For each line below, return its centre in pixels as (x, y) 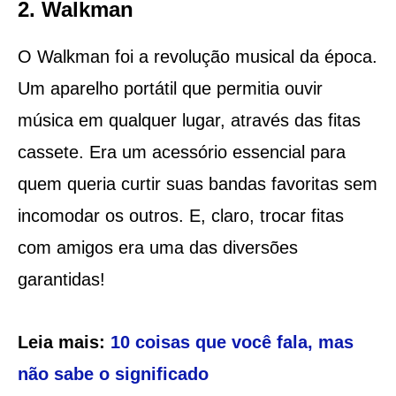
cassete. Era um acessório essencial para (181, 152)
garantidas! (61, 279)
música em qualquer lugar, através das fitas (189, 120)
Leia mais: (64, 342)
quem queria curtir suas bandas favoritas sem (197, 183)
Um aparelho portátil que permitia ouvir (170, 88)
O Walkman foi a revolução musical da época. (197, 56)
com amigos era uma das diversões (157, 247)
